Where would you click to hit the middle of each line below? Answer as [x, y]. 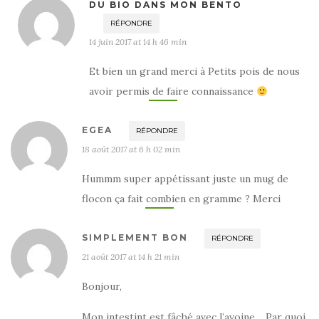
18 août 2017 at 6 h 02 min [131, 150]
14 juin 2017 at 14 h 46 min [138, 42]
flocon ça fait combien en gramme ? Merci [181, 199]
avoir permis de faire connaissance [173, 91]
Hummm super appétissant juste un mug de [185, 179]
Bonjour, [102, 287]
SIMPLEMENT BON [135, 238]
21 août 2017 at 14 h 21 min [131, 257]
